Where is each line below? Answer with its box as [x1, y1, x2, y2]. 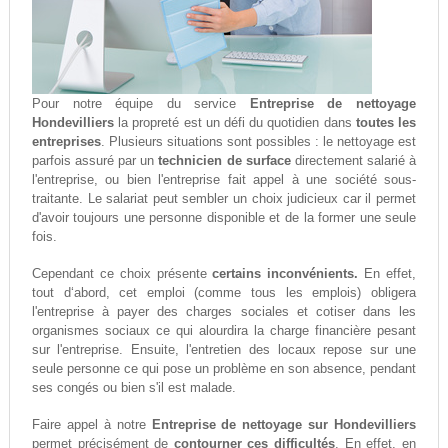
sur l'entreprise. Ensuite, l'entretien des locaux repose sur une [31, 342, 417, 358]
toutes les [355, 115, 417, 131]
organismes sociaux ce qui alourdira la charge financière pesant [31, 323, 417, 339]
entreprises [31, 134, 101, 150]
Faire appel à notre [31, 417, 152, 433]
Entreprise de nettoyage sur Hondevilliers [151, 417, 417, 433]
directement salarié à [290, 153, 417, 169]
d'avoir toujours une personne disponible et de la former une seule [31, 210, 417, 226]
